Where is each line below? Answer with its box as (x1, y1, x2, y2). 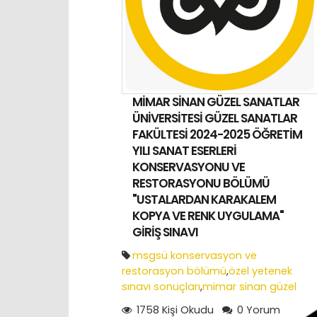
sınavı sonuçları (122, 279, 200, 294)
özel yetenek (229, 263, 292, 278)
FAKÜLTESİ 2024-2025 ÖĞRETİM (132, 125, 302, 143)
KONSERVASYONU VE (132, 158, 245, 175)
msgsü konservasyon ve (132, 248, 257, 263)
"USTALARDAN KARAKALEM (132, 190, 276, 208)
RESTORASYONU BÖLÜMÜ (132, 174, 270, 192)
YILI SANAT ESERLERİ (132, 142, 236, 159)
